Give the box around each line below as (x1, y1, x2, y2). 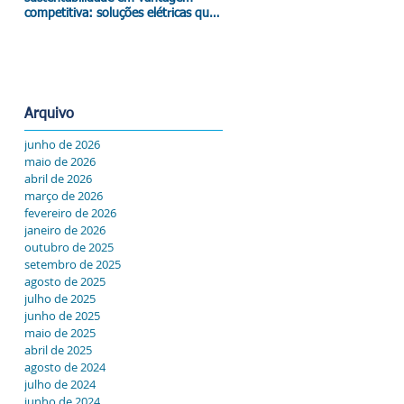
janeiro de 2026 (24, 222, 106, 238)
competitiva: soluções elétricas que (24, 7, 216, 20)
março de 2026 (24, 188, 103, 204)
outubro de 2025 (24, 239, 114, 255)
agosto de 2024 (24, 359, 106, 375)
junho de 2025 (24, 308, 100, 324)
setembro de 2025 (24, 256, 121, 272)
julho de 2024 (24, 376, 96, 392)
